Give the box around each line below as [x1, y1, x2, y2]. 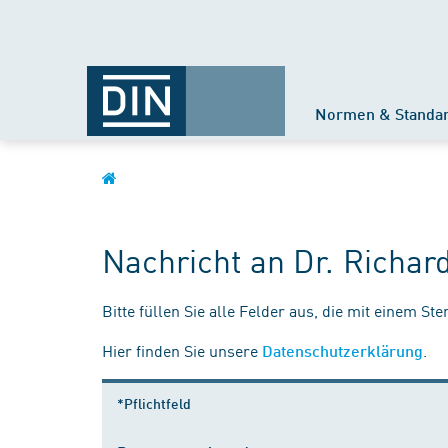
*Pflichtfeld [117, 394, 191, 412]
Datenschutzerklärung [262, 341, 423, 360]
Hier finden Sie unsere [102, 339, 262, 361]
